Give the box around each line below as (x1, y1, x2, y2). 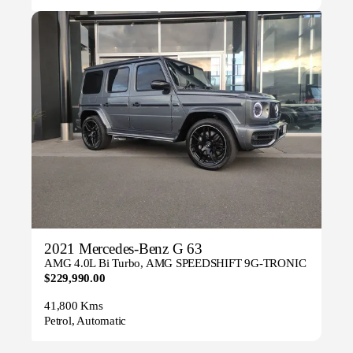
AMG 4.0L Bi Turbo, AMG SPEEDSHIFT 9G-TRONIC (44, 257, 307, 270)
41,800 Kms (44, 299, 103, 313)
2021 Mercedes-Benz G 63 (44, 240, 203, 258)
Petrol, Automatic (44, 314, 127, 328)
